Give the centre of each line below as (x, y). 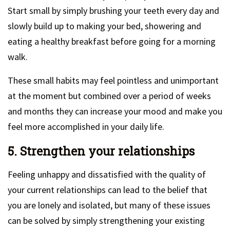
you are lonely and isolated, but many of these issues (109, 205)
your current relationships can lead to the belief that (108, 190)
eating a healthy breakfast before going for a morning (112, 41)
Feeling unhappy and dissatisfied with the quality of (107, 174)
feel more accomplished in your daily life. (86, 127)
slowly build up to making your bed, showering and (104, 26)
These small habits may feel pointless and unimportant (113, 80)
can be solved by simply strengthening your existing (106, 221)
